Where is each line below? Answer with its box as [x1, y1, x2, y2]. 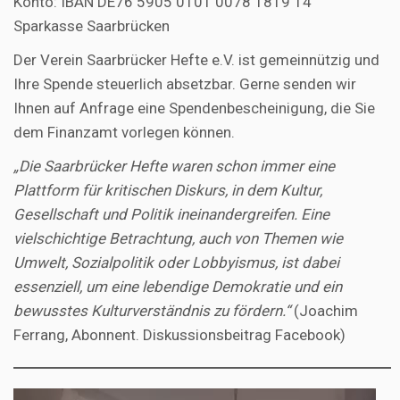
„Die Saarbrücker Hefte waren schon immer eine [13, 157, 335, 176]
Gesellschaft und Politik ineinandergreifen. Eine [13, 205, 329, 224]
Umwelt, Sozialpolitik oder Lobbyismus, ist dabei [13, 254, 339, 272]
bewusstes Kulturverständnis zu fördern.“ [13, 302, 290, 321]
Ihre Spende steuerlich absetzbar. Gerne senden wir [13, 75, 356, 94]
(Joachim [290, 302, 358, 321]
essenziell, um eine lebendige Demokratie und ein [13, 278, 342, 296]
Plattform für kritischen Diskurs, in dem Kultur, [13, 181, 322, 200]
